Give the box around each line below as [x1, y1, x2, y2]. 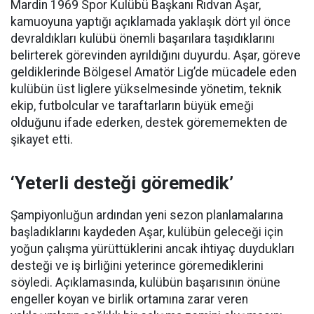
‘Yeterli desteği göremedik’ [11, 172, 233, 193]
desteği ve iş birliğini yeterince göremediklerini [11, 259, 264, 273]
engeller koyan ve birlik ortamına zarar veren [11, 292, 248, 306]
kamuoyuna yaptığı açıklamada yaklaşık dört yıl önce [11, 15, 291, 29]
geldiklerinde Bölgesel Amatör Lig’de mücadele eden [11, 65, 296, 79]
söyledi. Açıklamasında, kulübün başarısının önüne [11, 275, 280, 289]
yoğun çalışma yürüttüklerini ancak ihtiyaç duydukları [11, 242, 294, 256]
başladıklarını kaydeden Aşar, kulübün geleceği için [11, 225, 283, 239]
